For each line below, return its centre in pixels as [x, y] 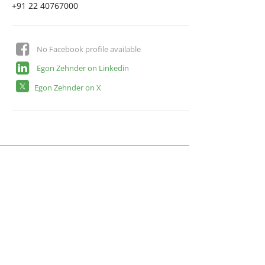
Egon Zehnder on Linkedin [83, 68]
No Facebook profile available [88, 49]
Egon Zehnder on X [68, 87]
